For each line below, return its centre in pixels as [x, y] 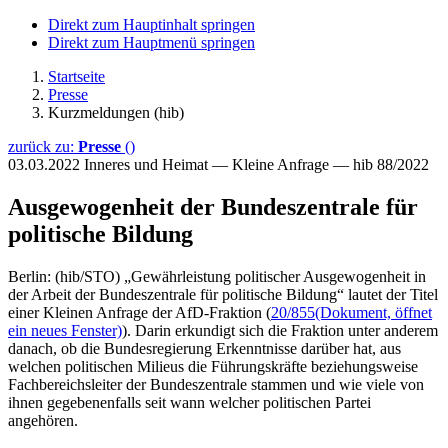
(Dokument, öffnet [373, 312]
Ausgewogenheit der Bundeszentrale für [213, 206]
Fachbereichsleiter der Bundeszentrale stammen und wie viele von [216, 384]
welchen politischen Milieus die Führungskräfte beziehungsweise [213, 366]
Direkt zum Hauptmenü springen [151, 42]
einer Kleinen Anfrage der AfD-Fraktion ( [139, 312]
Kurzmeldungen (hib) [116, 112]
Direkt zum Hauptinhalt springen [151, 24]
